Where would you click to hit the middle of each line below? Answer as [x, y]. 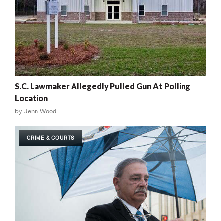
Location [31, 98]
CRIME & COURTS [51, 138]
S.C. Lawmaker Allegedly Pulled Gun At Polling [103, 86]
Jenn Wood [40, 111]
